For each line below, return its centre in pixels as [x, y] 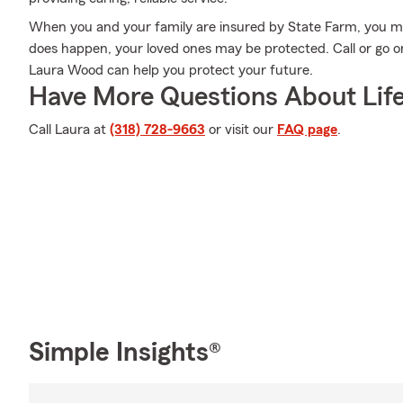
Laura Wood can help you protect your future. [171, 70]
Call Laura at [69, 130]
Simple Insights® [125, 352]
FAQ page [307, 130]
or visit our [241, 130]
